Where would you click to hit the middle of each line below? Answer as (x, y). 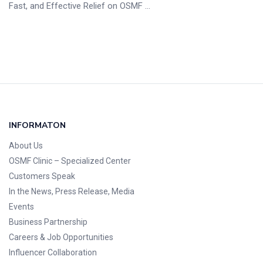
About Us (26, 145)
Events (21, 206)
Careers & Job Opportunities (61, 237)
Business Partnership (48, 222)
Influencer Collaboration (53, 252)
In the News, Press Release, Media (72, 191)
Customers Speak (42, 176)
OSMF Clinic (31, 161)
